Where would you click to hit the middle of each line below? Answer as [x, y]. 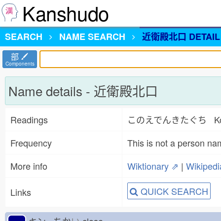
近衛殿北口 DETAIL [181, 37]
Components [20, 64]
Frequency [31, 143]
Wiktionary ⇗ [153, 166]
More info [29, 166]
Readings [29, 119]
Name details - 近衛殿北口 [83, 91]
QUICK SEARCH [173, 191]
